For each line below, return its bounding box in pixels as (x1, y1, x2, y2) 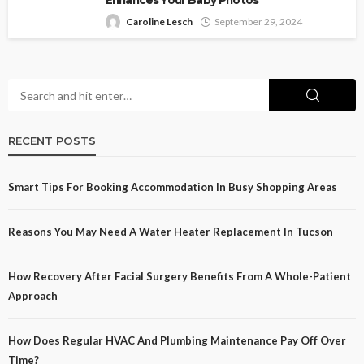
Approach (8, 289, 58, 303)
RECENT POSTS (8, 134, 96, 148)
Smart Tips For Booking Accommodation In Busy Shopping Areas (8, 180, 337, 194)
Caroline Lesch (126, 15, 193, 28)
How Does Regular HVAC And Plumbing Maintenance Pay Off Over (8, 334, 346, 348)
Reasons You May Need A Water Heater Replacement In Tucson (8, 225, 333, 239)
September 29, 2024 (214, 15, 302, 28)
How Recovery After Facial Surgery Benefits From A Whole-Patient (8, 270, 351, 284)
